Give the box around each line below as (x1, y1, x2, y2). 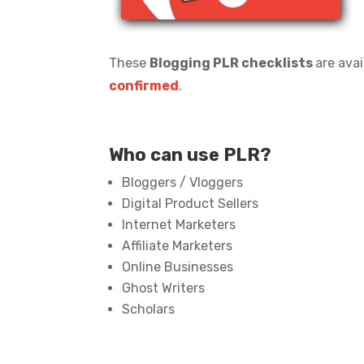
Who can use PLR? (109, 143, 272, 166)
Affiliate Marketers (122, 237, 233, 253)
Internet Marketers (122, 216, 236, 232)
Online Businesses (122, 258, 234, 275)
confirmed (109, 77, 180, 93)
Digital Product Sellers (122, 195, 259, 211)
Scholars (122, 301, 175, 317)
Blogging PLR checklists (149, 54, 316, 71)
